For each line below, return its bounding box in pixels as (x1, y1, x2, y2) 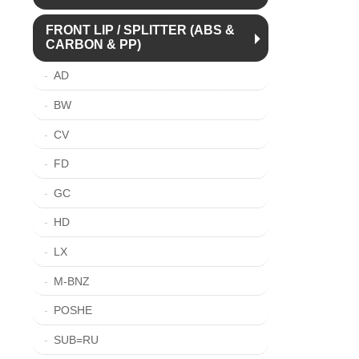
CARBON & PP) (45, 38, 141, 52)
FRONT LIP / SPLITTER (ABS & (45, 23, 235, 38)
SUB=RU (53, 333, 99, 346)
